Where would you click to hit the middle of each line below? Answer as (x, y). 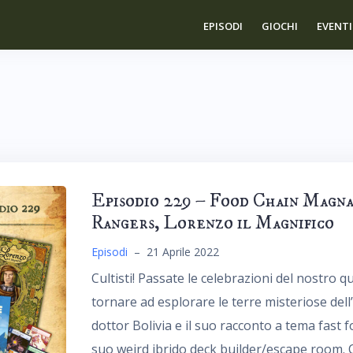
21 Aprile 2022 (182, 252)
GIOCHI (280, 26)
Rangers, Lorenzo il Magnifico (212, 223)
